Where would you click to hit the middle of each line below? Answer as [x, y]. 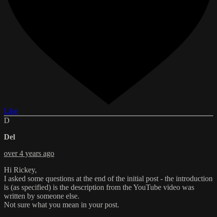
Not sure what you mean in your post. [62, 204]
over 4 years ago [29, 153]
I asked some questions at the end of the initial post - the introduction [108, 178]
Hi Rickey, [20, 170]
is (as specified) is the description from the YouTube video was [99, 187]
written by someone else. [42, 196]
